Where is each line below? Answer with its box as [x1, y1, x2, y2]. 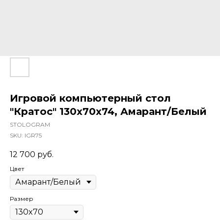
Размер [10, 195, 33, 203]
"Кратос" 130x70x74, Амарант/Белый [10, 106, 207, 117]
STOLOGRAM [10, 121, 50, 128]
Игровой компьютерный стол [10, 92, 171, 104]
